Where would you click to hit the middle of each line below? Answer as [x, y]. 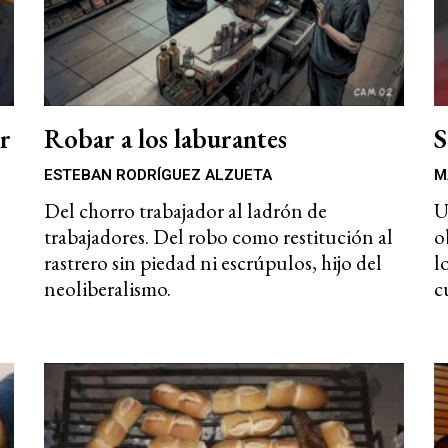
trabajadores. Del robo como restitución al [218, 237]
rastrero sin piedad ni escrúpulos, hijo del [213, 263]
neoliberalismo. [107, 289]
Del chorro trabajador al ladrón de [185, 211]
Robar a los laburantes [165, 139]
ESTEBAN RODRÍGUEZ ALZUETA [158, 175]
